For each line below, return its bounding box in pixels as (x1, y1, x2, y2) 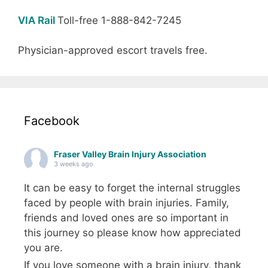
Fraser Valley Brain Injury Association (54, 149, 206, 160)
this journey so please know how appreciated (24, 227, 241, 239)
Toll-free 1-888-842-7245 (57, 14, 181, 26)
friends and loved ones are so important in (24, 212, 229, 224)
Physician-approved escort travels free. (18, 44, 208, 57)
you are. (24, 242, 63, 254)
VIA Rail (18, 14, 57, 26)
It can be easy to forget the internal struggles (24, 182, 240, 194)
